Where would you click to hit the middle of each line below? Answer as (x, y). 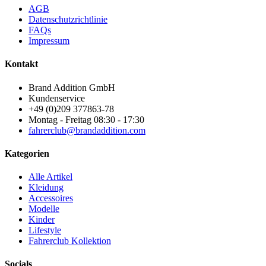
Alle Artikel (50, 177)
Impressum (49, 41)
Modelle (44, 209)
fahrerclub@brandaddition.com (87, 130)
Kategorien (27, 153)
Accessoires (51, 198)
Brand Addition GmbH (72, 87)
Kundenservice (57, 98)
